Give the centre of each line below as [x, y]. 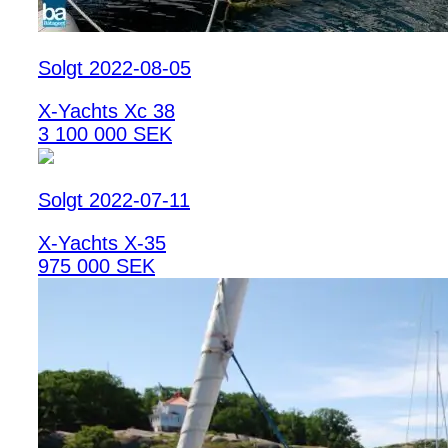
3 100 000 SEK [105, 133]
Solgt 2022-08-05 [114, 67]
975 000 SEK [96, 265]
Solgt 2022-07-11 [114, 199]
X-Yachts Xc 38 [106, 110]
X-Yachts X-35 [102, 242]
